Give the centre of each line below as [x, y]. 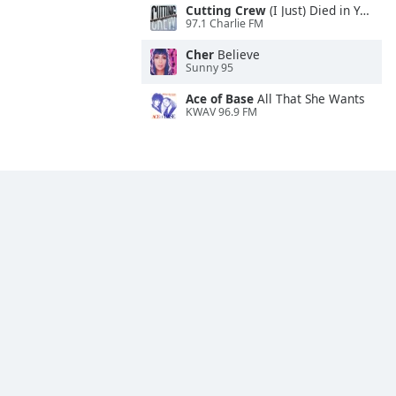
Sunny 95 [209, 68]
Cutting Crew [226, 10]
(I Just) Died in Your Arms [313, 10]
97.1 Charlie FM [225, 24]
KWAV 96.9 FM [221, 112]
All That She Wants [309, 99]
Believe [237, 54]
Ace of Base [220, 99]
